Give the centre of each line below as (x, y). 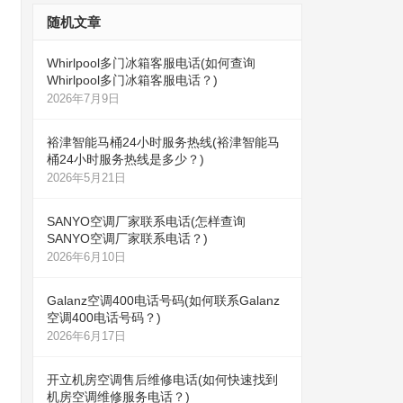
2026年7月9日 (83, 99)
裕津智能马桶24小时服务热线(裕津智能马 (163, 142)
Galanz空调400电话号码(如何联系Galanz (163, 300)
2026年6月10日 (86, 257)
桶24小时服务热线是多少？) (125, 159)
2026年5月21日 (86, 178)
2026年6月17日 (86, 336)
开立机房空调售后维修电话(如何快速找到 (162, 380)
